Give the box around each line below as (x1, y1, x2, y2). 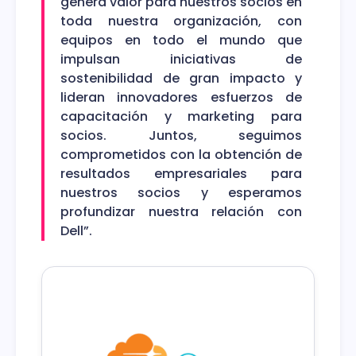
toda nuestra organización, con (60, 11, 302, 30)
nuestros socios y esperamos (60, 183, 302, 202)
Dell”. (60, 221, 92, 240)
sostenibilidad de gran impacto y (60, 68, 302, 87)
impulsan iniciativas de (60, 49, 302, 68)
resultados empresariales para (60, 164, 302, 183)
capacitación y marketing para (60, 106, 302, 126)
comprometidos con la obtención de (60, 145, 302, 164)
